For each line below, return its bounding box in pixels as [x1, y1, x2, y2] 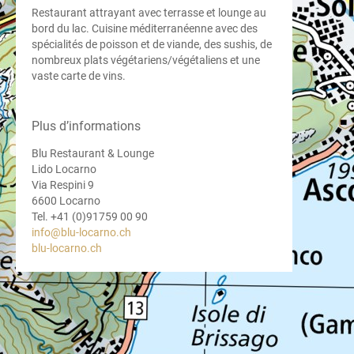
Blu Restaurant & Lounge [32, 147, 154, 160]
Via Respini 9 [32, 179, 94, 191]
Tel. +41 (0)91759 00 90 [32, 210, 148, 223]
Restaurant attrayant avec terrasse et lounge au [32, 6, 266, 19]
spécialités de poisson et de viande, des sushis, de [32, 38, 272, 51]
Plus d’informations [32, 119, 141, 134]
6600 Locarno [32, 194, 100, 207]
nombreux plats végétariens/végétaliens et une [32, 54, 260, 66]
